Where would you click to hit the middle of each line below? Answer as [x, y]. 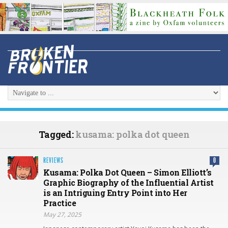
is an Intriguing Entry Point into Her [115, 193]
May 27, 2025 [62, 215]
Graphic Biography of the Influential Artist [129, 183]
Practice [60, 203]
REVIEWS [53, 161]
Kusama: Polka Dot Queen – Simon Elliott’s [127, 173]
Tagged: [57, 135]
